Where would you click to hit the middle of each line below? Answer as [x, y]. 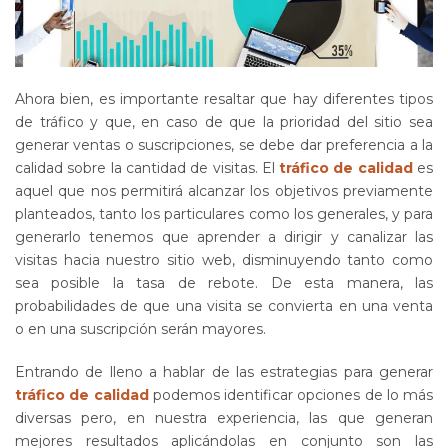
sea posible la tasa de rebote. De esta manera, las [224, 282]
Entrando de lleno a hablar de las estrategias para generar [224, 371]
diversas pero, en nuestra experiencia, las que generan [224, 417]
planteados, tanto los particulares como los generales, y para [224, 213]
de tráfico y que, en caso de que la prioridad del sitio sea [224, 121]
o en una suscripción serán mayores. [140, 328]
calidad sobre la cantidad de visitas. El [147, 167]
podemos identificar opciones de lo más [290, 394]
